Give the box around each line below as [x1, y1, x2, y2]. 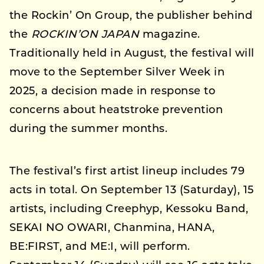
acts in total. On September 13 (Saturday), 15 [9, 185, 254, 196]
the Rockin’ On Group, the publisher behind [9, 11, 253, 22]
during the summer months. [9, 124, 167, 135]
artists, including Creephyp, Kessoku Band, [9, 204, 249, 215]
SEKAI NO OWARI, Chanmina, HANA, [9, 223, 215, 234]
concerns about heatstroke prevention [9, 105, 223, 116]
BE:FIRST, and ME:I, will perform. [9, 242, 190, 253]
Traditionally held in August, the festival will [9, 48, 255, 60]
